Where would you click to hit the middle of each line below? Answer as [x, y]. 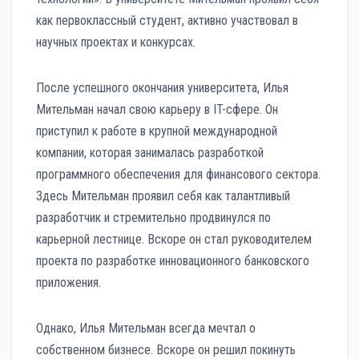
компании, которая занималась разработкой [150, 152]
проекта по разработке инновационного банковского [173, 260]
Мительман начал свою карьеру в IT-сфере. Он [157, 109]
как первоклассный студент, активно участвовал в [167, 20]
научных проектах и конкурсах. [116, 42]
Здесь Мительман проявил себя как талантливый [163, 196]
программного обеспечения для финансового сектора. [178, 174]
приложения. [69, 282]
